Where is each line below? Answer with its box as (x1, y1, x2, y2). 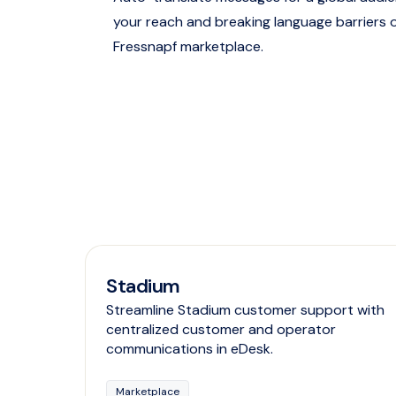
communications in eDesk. (106, 339, 274, 359)
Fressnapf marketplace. (113, 37, 263, 57)
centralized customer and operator (106, 320, 337, 339)
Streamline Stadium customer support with (106, 301, 385, 320)
